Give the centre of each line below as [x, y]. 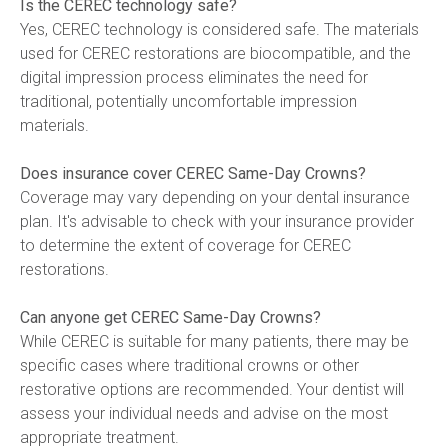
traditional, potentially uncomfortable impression [188, 101]
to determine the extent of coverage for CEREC [185, 245]
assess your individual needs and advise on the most [204, 413]
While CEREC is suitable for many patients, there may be [214, 341]
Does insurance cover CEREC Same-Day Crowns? [193, 173]
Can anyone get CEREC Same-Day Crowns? [170, 317]
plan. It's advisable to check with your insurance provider [217, 221]
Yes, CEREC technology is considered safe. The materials [219, 29]
